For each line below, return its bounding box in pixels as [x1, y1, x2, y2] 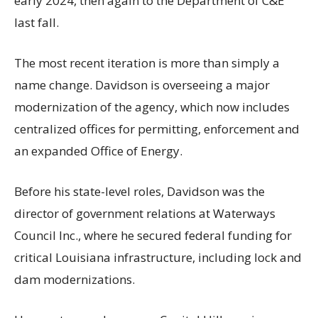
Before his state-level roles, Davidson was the [14, 183, 265, 200]
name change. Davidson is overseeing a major [14, 77, 270, 94]
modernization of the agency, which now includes [14, 99, 290, 116]
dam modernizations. [14, 271, 135, 288]
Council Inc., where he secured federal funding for [14, 227, 292, 244]
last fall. [14, 14, 59, 31]
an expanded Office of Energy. [14, 143, 182, 160]
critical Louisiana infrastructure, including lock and [14, 249, 302, 266]
